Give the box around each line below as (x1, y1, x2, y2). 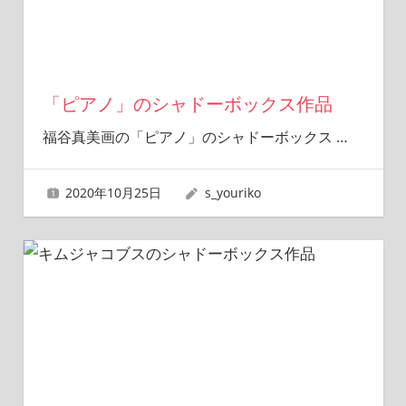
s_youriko (204, 184, 261, 202)
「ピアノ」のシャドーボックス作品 (42, 93, 333, 115)
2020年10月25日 (65, 184, 162, 202)
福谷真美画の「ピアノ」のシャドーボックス (42, 127, 336, 147)
